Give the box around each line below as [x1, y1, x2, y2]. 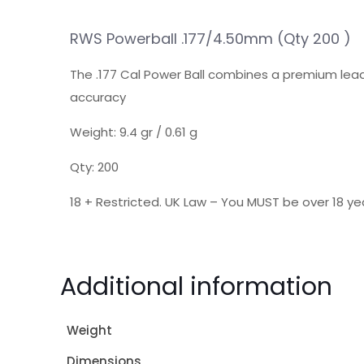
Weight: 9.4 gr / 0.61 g [69, 123, 197, 141]
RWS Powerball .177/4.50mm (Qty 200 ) [69, 28, 351, 49]
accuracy [69, 89, 126, 106]
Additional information [60, 270, 332, 304]
